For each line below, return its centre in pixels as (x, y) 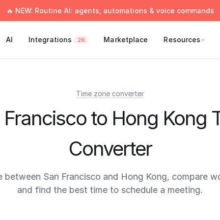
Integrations (50, 40)
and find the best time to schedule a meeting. (110, 190)
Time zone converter (110, 94)
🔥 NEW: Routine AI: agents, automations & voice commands (110, 11)
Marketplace (126, 40)
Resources (182, 40)
